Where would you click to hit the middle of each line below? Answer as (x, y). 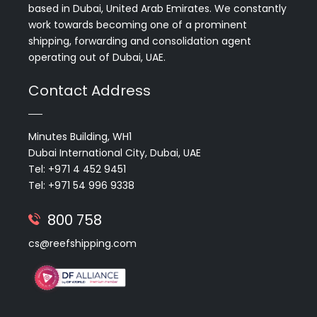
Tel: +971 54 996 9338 (81, 185)
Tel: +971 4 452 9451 (77, 169)
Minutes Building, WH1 (80, 137)
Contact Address (90, 91)
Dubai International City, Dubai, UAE (115, 153)
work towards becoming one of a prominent (138, 25)
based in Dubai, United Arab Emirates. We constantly (157, 8)
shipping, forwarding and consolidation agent (140, 41)
